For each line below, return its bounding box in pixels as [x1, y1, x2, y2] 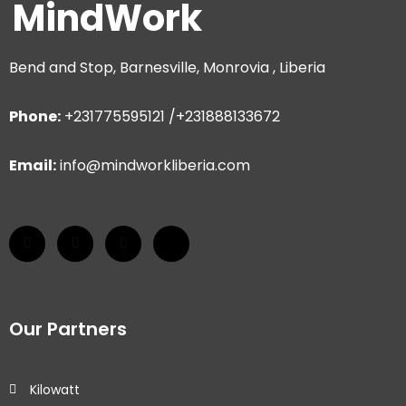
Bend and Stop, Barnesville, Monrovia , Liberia [9, 57, 325, 79]
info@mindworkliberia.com [56, 155, 250, 177]
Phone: [9, 106, 61, 128]
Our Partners [9, 316, 127, 343]
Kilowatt [29, 381, 80, 400]
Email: [9, 155, 56, 177]
